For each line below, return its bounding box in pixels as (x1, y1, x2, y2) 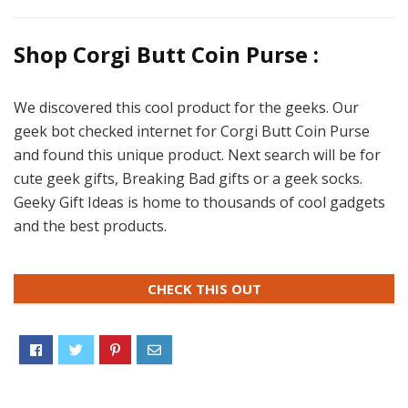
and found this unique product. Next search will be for (14, 145, 381, 165)
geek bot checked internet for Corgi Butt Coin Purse (14, 121, 370, 141)
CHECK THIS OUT (147, 279, 261, 298)
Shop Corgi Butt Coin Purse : (14, 39, 319, 69)
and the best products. (14, 216, 167, 236)
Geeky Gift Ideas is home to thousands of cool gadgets (14, 192, 385, 212)
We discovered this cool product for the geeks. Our (14, 97, 359, 117)
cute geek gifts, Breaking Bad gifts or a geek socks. (14, 168, 362, 189)
